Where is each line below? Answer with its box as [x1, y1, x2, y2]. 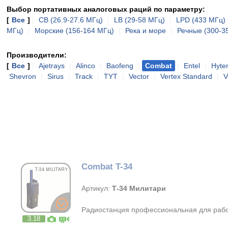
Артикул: [81, 184, 112, 193]
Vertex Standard [160, 72, 212, 80]
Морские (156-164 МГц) [35, 26, 114, 35]
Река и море [125, 26, 166, 35]
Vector [129, 72, 149, 80]
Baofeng [106, 62, 133, 70]
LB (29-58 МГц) [114, 16, 165, 24]
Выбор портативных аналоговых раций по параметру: [7, 5, 205, 13]
